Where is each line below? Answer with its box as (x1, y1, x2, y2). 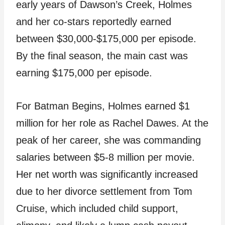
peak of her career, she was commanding (16, 135, 201, 146)
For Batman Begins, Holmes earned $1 (16, 100, 190, 111)
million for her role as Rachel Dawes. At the (16, 118, 208, 129)
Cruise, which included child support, (16, 203, 178, 214)
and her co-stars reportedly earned (16, 16, 171, 27)
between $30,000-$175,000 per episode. (16, 33, 196, 44)
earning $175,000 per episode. (16, 67, 152, 78)
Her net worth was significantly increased (16, 169, 198, 180)
